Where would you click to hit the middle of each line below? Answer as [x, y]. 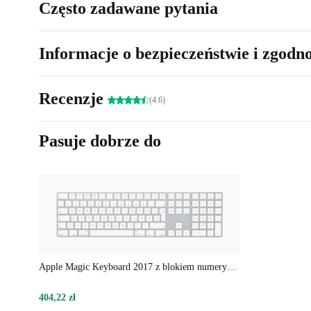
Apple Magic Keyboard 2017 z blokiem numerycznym [232, 267]
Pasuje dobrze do [100, 141]
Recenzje [73, 99]
